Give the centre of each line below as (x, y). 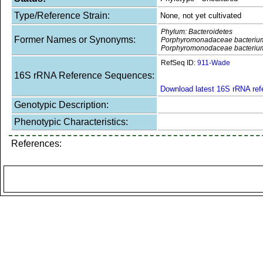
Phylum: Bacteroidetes (197, 32)
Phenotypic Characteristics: (71, 122)
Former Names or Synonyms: (75, 40)
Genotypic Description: (61, 105)
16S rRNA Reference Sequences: (84, 75)
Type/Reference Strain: (62, 16)
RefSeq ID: (178, 63)
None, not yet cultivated (201, 16)
